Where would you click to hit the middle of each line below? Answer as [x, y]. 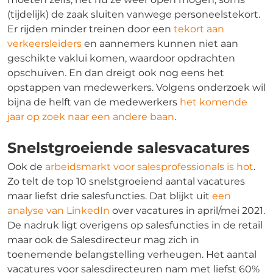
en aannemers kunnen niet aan [160, 44]
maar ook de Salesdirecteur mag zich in [103, 240]
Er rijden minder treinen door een [90, 29]
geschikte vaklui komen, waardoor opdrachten [121, 58]
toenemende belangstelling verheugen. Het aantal [132, 255]
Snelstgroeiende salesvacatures [129, 148]
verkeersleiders [44, 44]
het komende [214, 102]
